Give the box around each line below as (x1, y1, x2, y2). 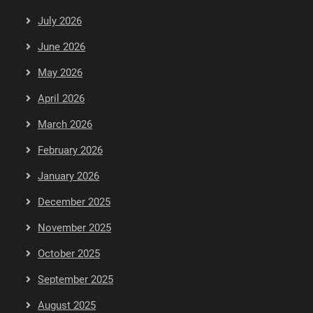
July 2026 (38, 15, 82, 28)
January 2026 (38, 170, 100, 183)
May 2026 (38, 66, 83, 80)
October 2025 (38, 247, 101, 261)
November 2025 (38, 221, 112, 235)
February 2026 (38, 144, 103, 157)
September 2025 (38, 273, 114, 286)
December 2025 (38, 196, 111, 209)
